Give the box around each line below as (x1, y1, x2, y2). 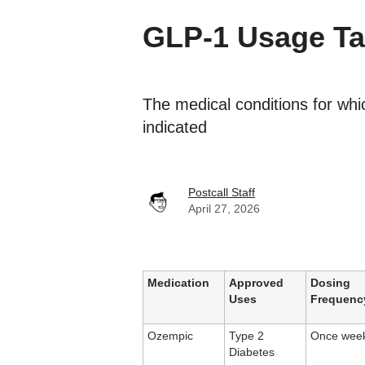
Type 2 (229, 330, 264, 343)
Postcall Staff (188, 186, 255, 200)
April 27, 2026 (188, 202, 260, 216)
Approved (229, 277, 284, 290)
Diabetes (229, 346, 275, 359)
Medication (147, 277, 209, 290)
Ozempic (147, 330, 193, 343)
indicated (143, 118, 207, 137)
